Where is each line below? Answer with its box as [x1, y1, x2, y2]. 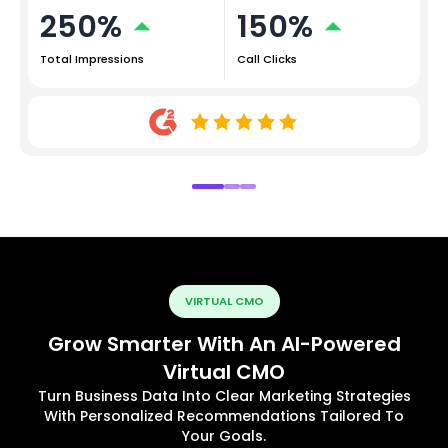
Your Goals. [182, 425, 266, 446]
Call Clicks [236, 51, 297, 68]
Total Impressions [40, 51, 144, 68]
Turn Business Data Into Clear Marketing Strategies [37, 385, 411, 406]
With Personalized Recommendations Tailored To [44, 405, 404, 426]
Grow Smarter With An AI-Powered [47, 329, 401, 358]
